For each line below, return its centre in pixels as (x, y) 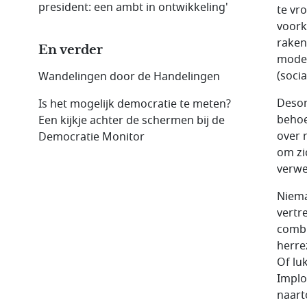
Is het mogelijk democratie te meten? (135, 104)
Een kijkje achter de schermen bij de (132, 120)
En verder (71, 50)
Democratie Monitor (91, 137)
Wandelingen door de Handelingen (129, 76)
